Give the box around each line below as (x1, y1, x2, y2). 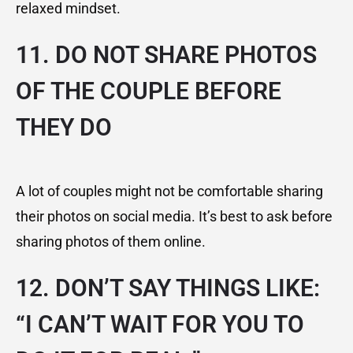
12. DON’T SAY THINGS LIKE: (16, 274, 320, 303)
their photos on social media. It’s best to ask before (16, 208, 333, 225)
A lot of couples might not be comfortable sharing (16, 183, 323, 200)
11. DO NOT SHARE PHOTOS (16, 41, 317, 69)
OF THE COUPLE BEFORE (16, 77, 281, 106)
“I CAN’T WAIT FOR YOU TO (16, 310, 304, 339)
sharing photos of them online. (16, 233, 206, 251)
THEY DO (16, 113, 112, 142)
